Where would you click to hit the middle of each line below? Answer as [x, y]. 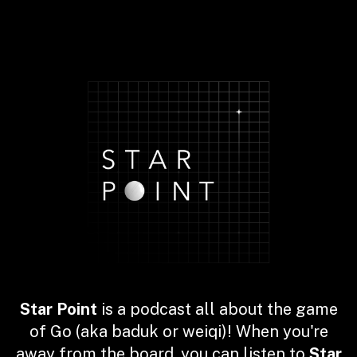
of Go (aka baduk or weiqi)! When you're [178, 331]
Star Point [58, 309]
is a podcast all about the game [217, 309]
